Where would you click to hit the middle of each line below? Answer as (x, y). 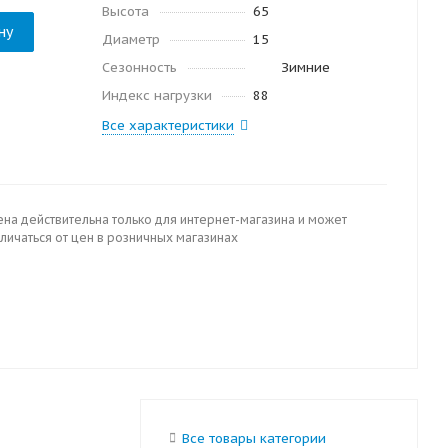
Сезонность (139, 67)
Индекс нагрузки (157, 95)
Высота (125, 11)
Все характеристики (168, 125)
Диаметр (131, 39)
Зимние (305, 67)
